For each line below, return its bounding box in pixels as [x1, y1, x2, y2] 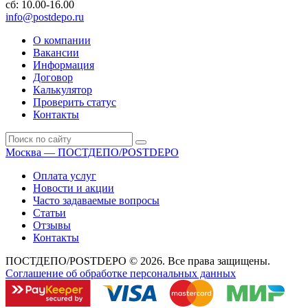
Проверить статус [33, 96, 116, 108]
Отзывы [33, 219, 71, 231]
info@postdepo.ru [5, 10, 84, 23]
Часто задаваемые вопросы [33, 194, 159, 206]
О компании [33, 34, 91, 46]
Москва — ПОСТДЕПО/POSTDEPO [5, 146, 179, 158]
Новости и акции [33, 181, 114, 194]
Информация [33, 58, 94, 71]
